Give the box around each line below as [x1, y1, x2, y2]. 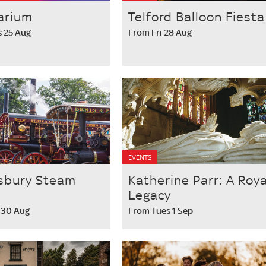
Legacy [128, 187, 171, 202]
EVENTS [128, 153, 151, 162]
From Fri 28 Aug [128, 27, 192, 38]
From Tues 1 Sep [128, 205, 193, 216]
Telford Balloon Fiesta [128, 9, 265, 24]
